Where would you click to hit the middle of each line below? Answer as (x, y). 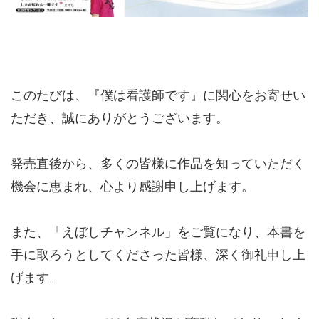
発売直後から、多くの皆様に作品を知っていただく (158, 163)
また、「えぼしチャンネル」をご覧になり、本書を (158, 231)
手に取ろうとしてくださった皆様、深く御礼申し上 (158, 254)
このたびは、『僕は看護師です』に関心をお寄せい (158, 95)
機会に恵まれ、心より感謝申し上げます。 (132, 186)
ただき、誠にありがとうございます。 (120, 117)
